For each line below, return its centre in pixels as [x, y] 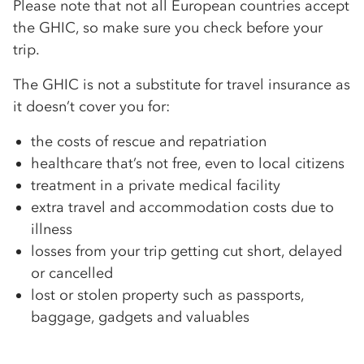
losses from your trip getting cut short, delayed [186, 251]
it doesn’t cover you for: [91, 107]
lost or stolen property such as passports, [167, 295]
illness [52, 230]
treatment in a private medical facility [156, 186]
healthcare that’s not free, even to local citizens [188, 164]
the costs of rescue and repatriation [149, 142]
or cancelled [72, 273]
